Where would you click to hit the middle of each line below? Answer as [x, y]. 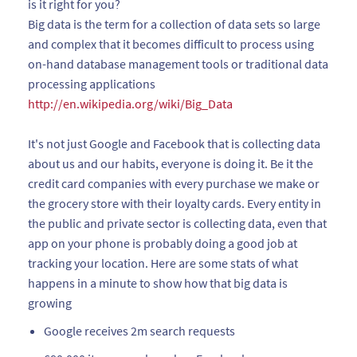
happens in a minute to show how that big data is [158, 283]
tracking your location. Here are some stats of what [163, 263]
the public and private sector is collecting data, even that [177, 223]
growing [50, 303]
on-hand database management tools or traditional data [178, 64]
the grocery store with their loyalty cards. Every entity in [175, 203]
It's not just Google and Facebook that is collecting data [174, 143]
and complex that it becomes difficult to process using [171, 44]
